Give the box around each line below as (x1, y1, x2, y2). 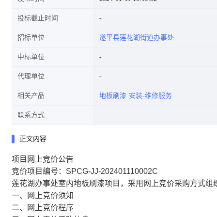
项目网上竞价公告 (12, 155, 74, 163)
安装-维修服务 (129, 92, 172, 99)
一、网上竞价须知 (12, 191, 74, 200)
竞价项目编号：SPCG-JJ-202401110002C (12, 167, 158, 175)
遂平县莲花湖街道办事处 (99, 34, 174, 41)
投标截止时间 (17, 15, 58, 22)
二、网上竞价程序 (12, 203, 74, 212)
